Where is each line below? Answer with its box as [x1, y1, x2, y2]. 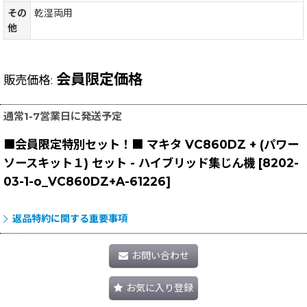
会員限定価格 [56, 69, 143, 88]
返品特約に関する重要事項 [12, 212, 127, 225]
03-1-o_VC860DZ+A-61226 [3, 173, 166, 188]
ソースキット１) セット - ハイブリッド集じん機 [3, 155, 255, 170]
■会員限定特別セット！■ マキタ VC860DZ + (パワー [3, 136, 299, 151]
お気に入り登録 [126, 281, 193, 294]
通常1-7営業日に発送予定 [3, 109, 122, 123]
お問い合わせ [131, 249, 189, 262]
